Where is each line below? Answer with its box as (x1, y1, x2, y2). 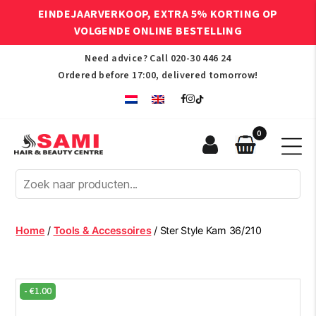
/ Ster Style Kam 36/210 (151, 224, 262, 236)
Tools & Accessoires (53, 224, 152, 236)
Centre (13, 231, 54, 247)
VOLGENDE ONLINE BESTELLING (73, 23, 243, 39)
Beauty (13, 216, 55, 231)
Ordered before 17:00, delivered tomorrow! (58, 68, 258, 83)
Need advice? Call (85, 51, 171, 66)
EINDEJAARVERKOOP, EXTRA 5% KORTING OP (38, 6, 278, 22)
